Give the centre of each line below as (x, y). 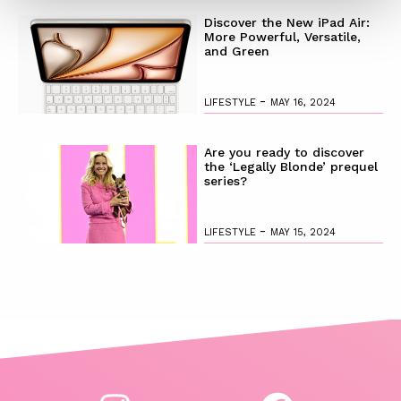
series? (225, 180)
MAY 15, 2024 (303, 232)
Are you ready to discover (284, 152)
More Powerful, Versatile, (282, 36)
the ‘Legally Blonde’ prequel (290, 166)
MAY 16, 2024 (303, 102)
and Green (236, 51)
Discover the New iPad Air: (286, 22)
